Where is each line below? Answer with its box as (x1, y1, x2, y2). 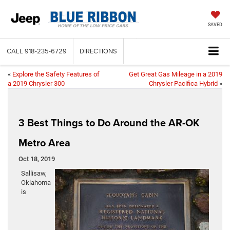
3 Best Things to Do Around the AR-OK (18, 115, 200, 130)
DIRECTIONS (80, 46, 117, 56)
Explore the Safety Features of (12, 70, 100, 79)
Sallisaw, (21, 169, 47, 178)
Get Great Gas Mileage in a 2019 (129, 70, 222, 79)
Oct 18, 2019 (18, 155, 55, 163)
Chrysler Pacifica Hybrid (149, 80, 218, 88)
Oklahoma (21, 179, 51, 187)
